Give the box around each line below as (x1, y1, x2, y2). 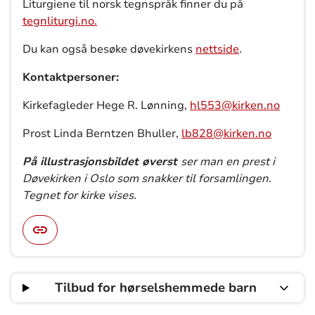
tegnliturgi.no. (22, 13, 97, 29)
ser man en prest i (181, 154, 275, 169)
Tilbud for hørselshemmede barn (55, 279, 257, 296)
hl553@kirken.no (190, 98, 280, 113)
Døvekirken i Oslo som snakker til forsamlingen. (22, 171, 271, 186)
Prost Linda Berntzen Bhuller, (22, 126, 181, 141)
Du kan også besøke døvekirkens (22, 41, 195, 57)
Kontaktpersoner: (22, 70, 119, 85)
